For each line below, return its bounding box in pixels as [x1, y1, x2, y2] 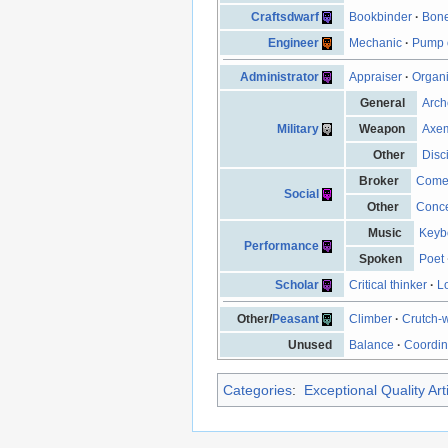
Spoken [358, 251, 402, 266]
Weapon [358, 121, 405, 136]
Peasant [271, 311, 319, 326]
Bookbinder [349, 9, 413, 24]
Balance [349, 337, 395, 352]
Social [283, 186, 319, 201]
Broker [358, 173, 399, 188]
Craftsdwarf [250, 9, 319, 24]
